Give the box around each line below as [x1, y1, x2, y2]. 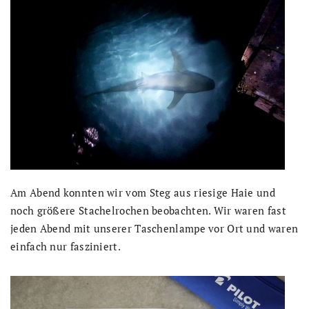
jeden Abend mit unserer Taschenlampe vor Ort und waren [10, 221, 299, 236]
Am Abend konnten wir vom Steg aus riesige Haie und [10, 186, 275, 200]
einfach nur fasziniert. [10, 239, 121, 254]
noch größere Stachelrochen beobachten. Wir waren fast [10, 203, 286, 218]
